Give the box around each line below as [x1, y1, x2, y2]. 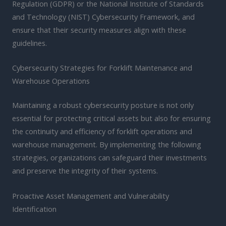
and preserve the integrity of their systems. [12, 165, 158, 176]
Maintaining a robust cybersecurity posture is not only [12, 100, 194, 110]
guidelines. [12, 37, 47, 48]
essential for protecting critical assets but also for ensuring [12, 113, 211, 124]
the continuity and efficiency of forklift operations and [12, 126, 192, 137]
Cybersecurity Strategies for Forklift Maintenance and [12, 63, 192, 73]
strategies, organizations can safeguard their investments [12, 152, 207, 163]
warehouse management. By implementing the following [12, 139, 201, 150]
